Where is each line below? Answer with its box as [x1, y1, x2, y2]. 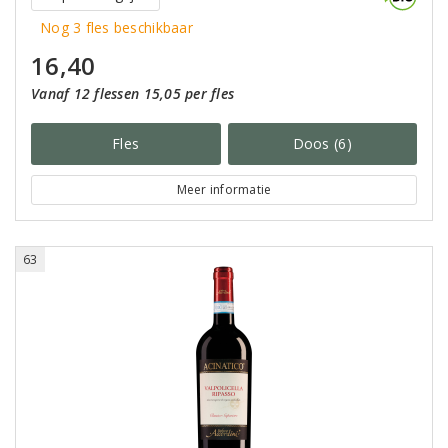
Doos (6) [292, 134, 352, 153]
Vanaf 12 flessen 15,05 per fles [31, 84, 235, 103]
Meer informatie [176, 181, 272, 198]
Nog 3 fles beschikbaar [41, 18, 193, 37]
